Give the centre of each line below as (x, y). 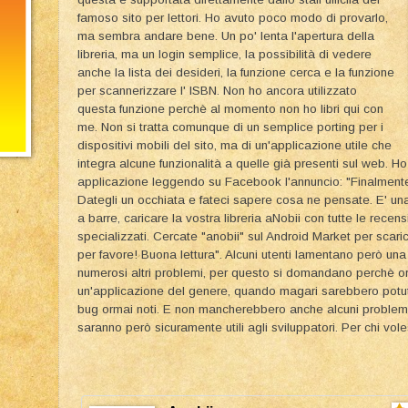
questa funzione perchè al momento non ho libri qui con (230, 108)
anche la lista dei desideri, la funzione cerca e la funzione (236, 72)
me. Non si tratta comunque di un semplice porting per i (230, 127)
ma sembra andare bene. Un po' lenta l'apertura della (226, 36)
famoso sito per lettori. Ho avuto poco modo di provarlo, (233, 17)
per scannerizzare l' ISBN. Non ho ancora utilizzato (217, 90)
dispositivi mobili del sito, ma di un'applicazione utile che (235, 145)
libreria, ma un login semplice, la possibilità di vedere (224, 54)
